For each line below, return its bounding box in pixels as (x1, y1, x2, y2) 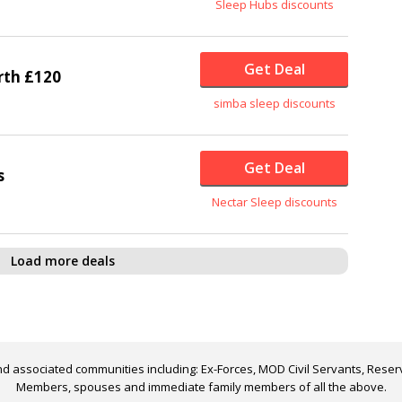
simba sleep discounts (213, 95, 336, 112)
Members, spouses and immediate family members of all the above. (15, 379, 387, 396)
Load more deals (11, 252, 116, 270)
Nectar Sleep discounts (211, 194, 337, 211)
